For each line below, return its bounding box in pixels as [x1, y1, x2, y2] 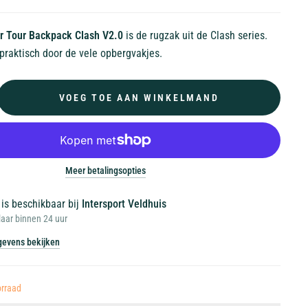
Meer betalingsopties [65, 164, 146, 176]
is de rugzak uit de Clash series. [125, 29, 268, 42]
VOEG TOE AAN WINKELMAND [58, 91, 219, 103]
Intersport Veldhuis [81, 197, 166, 210]
